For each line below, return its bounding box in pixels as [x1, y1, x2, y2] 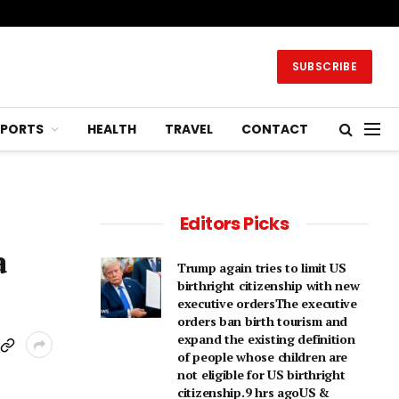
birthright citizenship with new [177, 277, 360, 294]
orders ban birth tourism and [177, 313, 348, 330]
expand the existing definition [177, 330, 355, 347]
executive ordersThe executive [177, 295, 357, 312]
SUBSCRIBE [291, 59, 357, 74]
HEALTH [87, 120, 136, 138]
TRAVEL [165, 120, 213, 138]
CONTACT [241, 120, 308, 138]
